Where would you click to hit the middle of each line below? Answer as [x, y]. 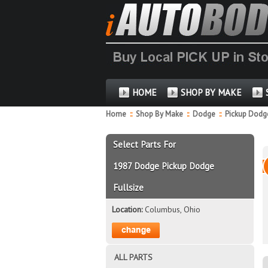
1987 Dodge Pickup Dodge [164, 166]
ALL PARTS [133, 257]
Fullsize [129, 187]
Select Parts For [145, 144]
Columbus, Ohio [172, 209]
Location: [128, 209]
